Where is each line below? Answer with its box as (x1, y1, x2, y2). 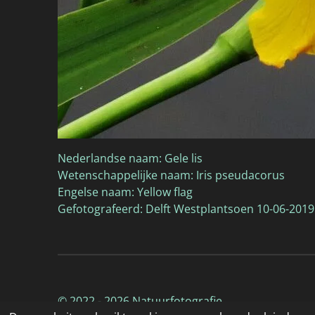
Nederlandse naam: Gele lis (58, 150, 202, 166)
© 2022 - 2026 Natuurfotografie (58, 293, 222, 309)
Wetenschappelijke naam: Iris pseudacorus (58, 167, 285, 183)
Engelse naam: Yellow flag (58, 184, 193, 200)
